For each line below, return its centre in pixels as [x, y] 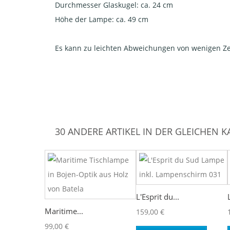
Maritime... [64, 211]
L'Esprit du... [158, 197]
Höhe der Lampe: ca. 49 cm [102, 19]
